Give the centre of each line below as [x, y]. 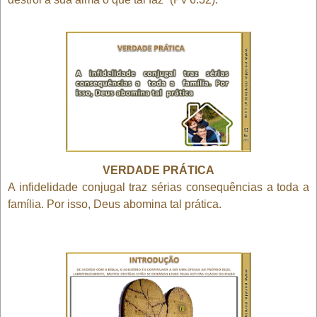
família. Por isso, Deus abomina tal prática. [115, 204]
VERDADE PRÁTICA [158, 170]
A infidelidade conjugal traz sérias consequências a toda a [158, 187]
